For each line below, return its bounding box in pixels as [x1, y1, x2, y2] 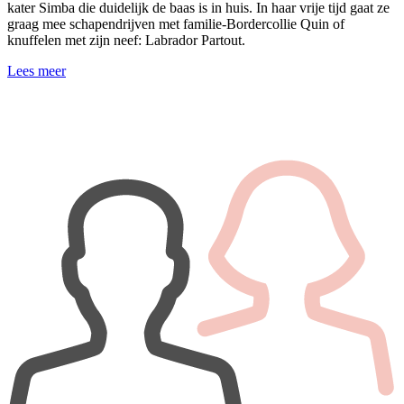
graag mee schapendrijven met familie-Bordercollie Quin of [7, 15, 344, 32]
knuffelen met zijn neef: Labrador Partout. [7, 32, 249, 48]
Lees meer [7, 62, 66, 78]
